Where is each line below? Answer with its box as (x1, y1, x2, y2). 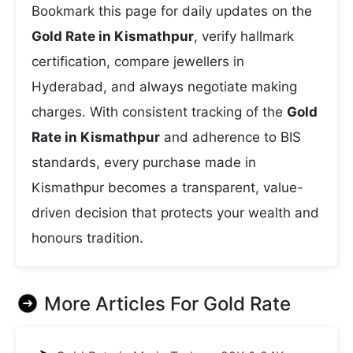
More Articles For (44, 292, 203, 315)
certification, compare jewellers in (32, 54, 244, 69)
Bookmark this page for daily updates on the (32, 3, 312, 19)
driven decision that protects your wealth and (32, 205, 319, 221)
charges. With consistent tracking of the (32, 104, 287, 120)
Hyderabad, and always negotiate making (32, 79, 297, 95)
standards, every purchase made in (32, 154, 256, 170)
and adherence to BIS (160, 129, 301, 145)
